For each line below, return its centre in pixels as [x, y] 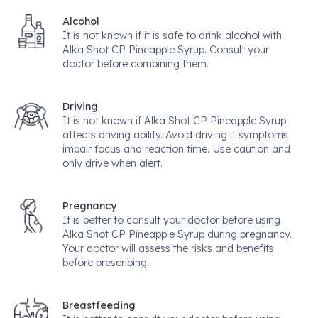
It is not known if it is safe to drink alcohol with [172, 35]
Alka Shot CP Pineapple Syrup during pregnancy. [177, 234]
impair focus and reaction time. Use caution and [176, 149]
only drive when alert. [113, 163]
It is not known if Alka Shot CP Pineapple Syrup [174, 121]
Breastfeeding [99, 305]
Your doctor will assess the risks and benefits [168, 248]
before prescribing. [106, 263]
